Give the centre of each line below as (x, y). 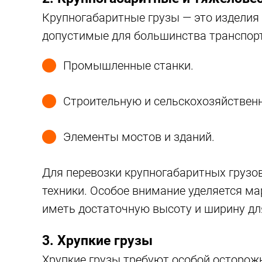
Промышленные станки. (128, 65)
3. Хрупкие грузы (97, 240)
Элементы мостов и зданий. (139, 137)
